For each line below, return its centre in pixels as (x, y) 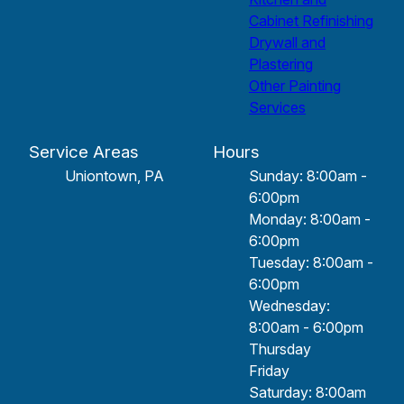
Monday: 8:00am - (310, 219)
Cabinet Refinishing (311, 21)
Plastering (281, 64)
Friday (269, 371)
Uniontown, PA (115, 176)
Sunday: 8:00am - (308, 176)
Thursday (280, 349)
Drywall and (287, 42)
